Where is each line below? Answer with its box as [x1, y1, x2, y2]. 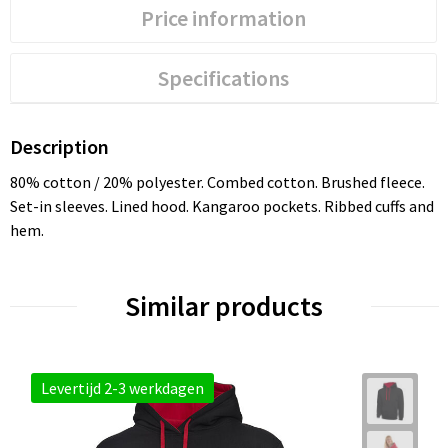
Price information [140, 4, 306, 33]
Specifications [157, 64, 289, 93]
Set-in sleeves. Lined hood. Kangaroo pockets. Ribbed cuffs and [9, 196, 434, 217]
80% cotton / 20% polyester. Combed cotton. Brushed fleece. [9, 172, 425, 193]
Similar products [125, 288, 323, 325]
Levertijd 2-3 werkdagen [40, 378, 204, 399]
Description [9, 134, 109, 160]
